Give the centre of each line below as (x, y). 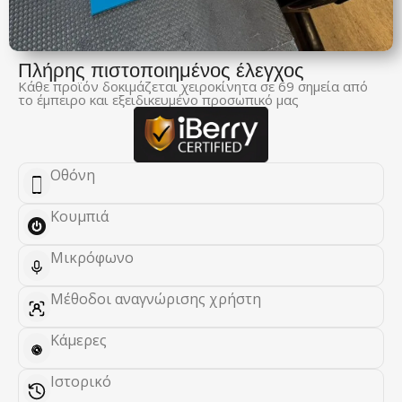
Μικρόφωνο (92, 258)
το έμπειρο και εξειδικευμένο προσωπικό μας (158, 100)
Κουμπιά (79, 217)
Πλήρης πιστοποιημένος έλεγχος (161, 70)
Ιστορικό (81, 382)
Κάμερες (79, 341)
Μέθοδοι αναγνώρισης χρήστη (156, 299)
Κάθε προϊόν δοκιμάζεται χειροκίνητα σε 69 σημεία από (193, 87)
